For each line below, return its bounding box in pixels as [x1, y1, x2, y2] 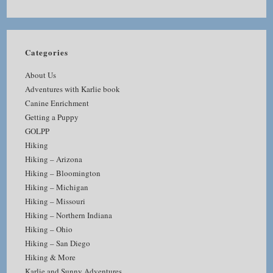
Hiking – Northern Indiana [25, 210, 113, 221]
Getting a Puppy [25, 112, 79, 122]
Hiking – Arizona [25, 154, 83, 165]
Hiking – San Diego [25, 238, 91, 249]
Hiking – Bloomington [25, 168, 101, 179]
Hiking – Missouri [25, 196, 86, 207]
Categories [25, 46, 69, 58]
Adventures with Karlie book [25, 83, 121, 94]
